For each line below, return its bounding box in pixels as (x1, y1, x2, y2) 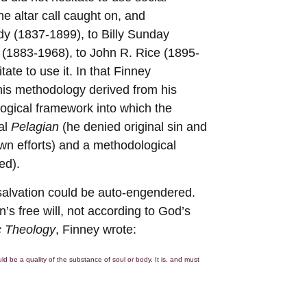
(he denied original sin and (59, 120, 207, 134)
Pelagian (11, 120, 59, 134)
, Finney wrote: (56, 222, 136, 236)
